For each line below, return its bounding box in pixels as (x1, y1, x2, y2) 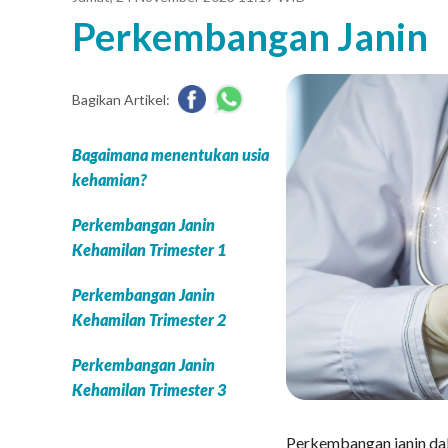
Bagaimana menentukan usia (72, 145, 269, 165)
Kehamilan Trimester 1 (72, 240, 226, 260)
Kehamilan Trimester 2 (72, 310, 226, 330)
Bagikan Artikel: (72, 90, 170, 108)
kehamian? (72, 170, 147, 190)
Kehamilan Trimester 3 (72, 380, 226, 400)
